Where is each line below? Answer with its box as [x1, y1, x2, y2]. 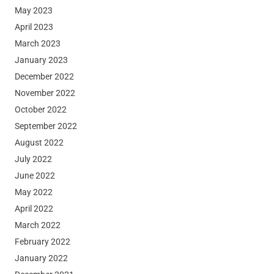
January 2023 [14, 55, 68, 65]
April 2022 [14, 204, 53, 214]
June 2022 [14, 171, 55, 181]
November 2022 [14, 88, 75, 98]
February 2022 [14, 237, 70, 247]
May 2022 [14, 187, 53, 198]
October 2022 [14, 105, 67, 115]
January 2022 [14, 253, 68, 264]
